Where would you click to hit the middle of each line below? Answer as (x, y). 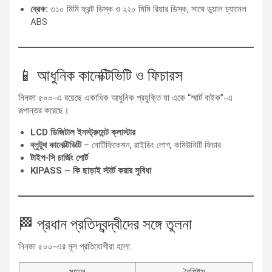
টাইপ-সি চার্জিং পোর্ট (59, 158)
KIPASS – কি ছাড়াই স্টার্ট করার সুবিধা (91, 171)
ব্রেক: (39, 9)
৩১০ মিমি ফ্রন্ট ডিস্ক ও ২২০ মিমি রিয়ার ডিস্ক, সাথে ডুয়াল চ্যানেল (147, 9)
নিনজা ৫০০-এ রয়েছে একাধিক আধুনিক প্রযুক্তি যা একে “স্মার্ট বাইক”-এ (125, 98)
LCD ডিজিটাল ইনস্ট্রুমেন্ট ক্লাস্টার (83, 133)
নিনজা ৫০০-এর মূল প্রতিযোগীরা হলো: (75, 247)
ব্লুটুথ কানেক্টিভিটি (56, 145)
